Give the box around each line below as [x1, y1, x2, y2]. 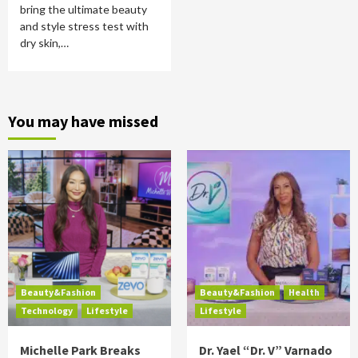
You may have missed [8, 111, 158, 131]
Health [288, 286, 320, 298]
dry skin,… [20, 36, 69, 50]
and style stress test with [20, 19, 149, 33]
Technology [21, 304, 73, 316]
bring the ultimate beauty [20, 2, 147, 16]
